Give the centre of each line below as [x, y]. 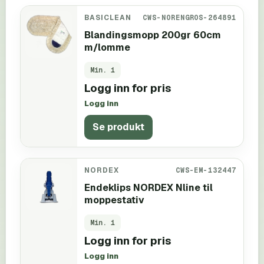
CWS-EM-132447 [206, 170]
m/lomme [107, 47]
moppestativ [114, 200]
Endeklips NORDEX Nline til [148, 187]
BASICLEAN [108, 17]
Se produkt [118, 127]
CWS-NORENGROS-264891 [189, 17]
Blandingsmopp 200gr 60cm [153, 35]
